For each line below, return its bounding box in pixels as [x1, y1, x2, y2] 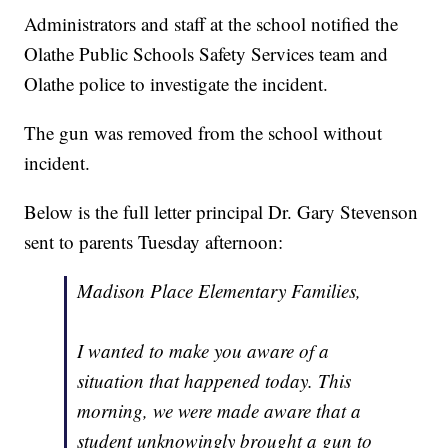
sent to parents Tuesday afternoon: [24, 229, 284, 255]
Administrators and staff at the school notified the [24, 11, 399, 37]
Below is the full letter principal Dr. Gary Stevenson [24, 199, 419, 225]
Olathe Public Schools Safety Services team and [24, 41, 389, 67]
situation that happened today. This [77, 368, 352, 394]
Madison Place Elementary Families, [77, 278, 362, 304]
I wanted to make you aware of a [77, 338, 330, 364]
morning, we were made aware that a [77, 398, 362, 424]
